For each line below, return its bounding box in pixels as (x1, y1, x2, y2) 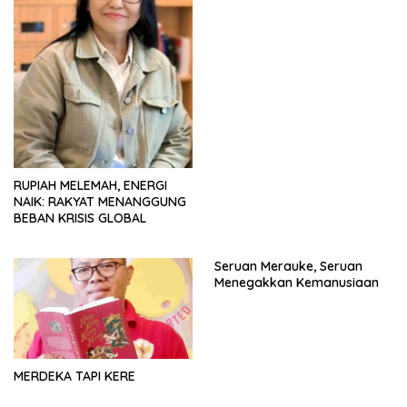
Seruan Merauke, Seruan (214, 258, 362, 275)
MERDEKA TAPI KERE (14, 368, 135, 385)
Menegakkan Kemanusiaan (214, 274, 379, 292)
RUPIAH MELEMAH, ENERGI (14, 177, 167, 194)
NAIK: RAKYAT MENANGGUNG (14, 194, 186, 211)
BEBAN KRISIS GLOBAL (14, 210, 146, 227)
